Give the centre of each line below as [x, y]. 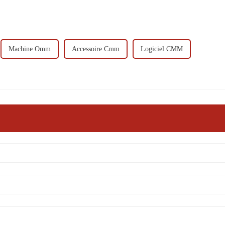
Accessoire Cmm [96, 49]
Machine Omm [30, 49]
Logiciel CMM [162, 49]
